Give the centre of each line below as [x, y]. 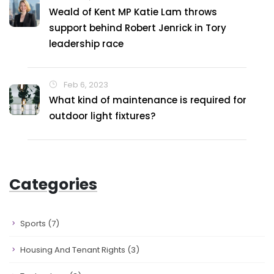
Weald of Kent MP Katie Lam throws [133, 12]
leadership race [86, 44]
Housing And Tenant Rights [74, 250]
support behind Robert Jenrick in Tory [138, 28]
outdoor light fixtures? [102, 116]
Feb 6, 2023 [85, 85]
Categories [53, 184]
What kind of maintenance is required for [148, 100]
